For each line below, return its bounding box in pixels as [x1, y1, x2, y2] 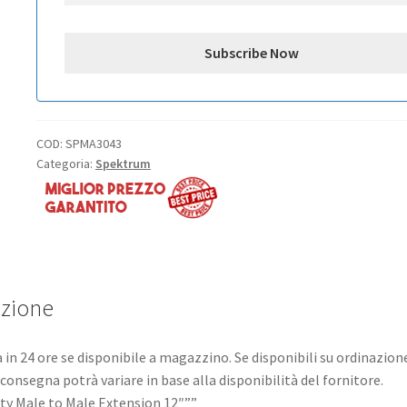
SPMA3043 [65, 134, 122, 152]
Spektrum [94, 154, 151, 172]
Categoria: [35, 154, 95, 172]
